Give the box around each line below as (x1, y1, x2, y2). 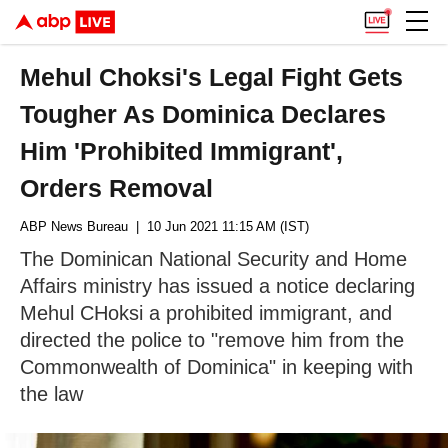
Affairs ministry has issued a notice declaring (20, 275, 415, 297)
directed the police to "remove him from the (20, 329, 404, 351)
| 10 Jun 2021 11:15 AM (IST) (128, 219, 309, 234)
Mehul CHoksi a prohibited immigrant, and (20, 302, 392, 324)
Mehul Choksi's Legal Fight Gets (20, 63, 404, 91)
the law (20, 383, 83, 405)
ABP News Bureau (20, 219, 128, 234)
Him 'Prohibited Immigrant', (20, 137, 344, 165)
